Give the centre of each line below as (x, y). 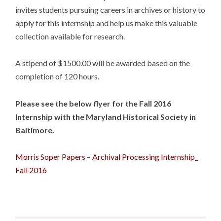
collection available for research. (70, 37)
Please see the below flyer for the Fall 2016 (93, 103)
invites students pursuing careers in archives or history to (110, 10)
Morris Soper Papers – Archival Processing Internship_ (107, 156)
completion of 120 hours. (57, 76)
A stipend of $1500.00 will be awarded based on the (103, 63)
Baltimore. (36, 130)
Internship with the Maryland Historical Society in (106, 116)
